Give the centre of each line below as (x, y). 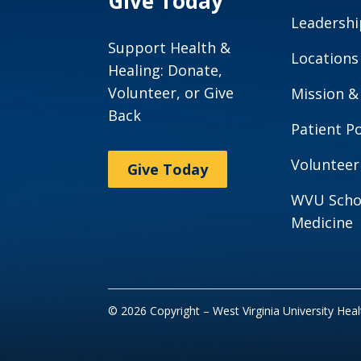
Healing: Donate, (166, 71)
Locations (325, 58)
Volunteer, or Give (171, 93)
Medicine (322, 223)
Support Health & (170, 48)
